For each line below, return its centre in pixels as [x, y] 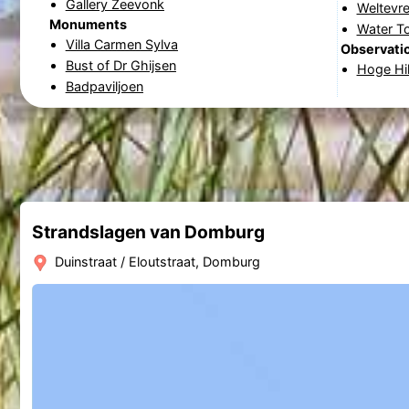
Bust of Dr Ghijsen [121, 65]
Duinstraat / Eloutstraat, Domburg [155, 261]
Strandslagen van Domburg [148, 232]
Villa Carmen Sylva [121, 44]
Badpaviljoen [104, 86]
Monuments [88, 24]
